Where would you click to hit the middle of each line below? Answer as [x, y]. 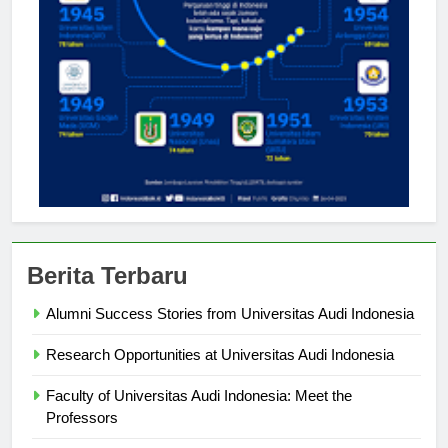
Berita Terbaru [107, 294]
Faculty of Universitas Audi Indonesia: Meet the [199, 414]
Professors [82, 436]
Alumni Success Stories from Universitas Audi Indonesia [230, 332]
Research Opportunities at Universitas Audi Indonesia [220, 373]
